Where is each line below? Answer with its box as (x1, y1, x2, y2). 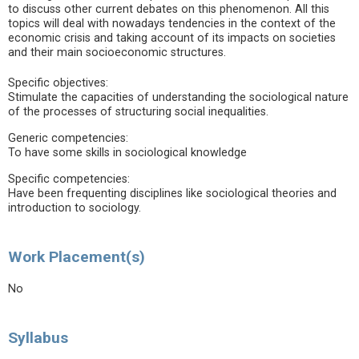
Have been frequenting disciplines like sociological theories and (8, 187, 337, 200)
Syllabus (8, 329, 68, 347)
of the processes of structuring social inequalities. (8, 105, 268, 119)
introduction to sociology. (8, 201, 141, 215)
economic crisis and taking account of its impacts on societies (8, 31, 336, 45)
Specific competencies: (8, 172, 130, 186)
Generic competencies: (8, 131, 128, 145)
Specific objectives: (8, 76, 108, 90)
